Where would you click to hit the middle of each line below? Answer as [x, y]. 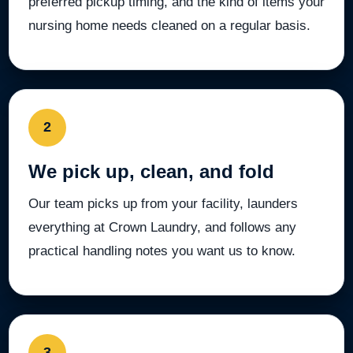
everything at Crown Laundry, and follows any [162, 227]
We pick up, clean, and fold [151, 171]
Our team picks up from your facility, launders [163, 203]
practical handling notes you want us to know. [162, 251]
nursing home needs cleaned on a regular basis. [169, 25]
